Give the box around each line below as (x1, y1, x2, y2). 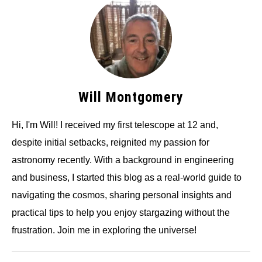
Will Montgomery (78, 89, 184, 106)
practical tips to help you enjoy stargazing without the (12, 208, 230, 218)
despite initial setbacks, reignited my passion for (12, 137, 209, 148)
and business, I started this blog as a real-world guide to (12, 173, 242, 183)
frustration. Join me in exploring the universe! (12, 225, 196, 236)
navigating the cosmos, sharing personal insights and (12, 190, 232, 201)
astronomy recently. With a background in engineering (12, 155, 234, 166)
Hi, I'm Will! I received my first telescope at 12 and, (12, 120, 218, 130)
